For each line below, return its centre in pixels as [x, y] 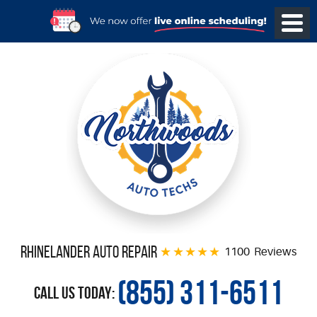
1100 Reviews [260, 252]
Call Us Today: [76, 293]
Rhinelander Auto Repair [89, 252]
